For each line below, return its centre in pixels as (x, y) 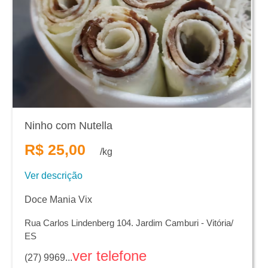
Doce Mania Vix (58, 200)
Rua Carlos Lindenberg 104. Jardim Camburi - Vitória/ (129, 223)
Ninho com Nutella (68, 126)
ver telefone (109, 256)
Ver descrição (54, 176)
